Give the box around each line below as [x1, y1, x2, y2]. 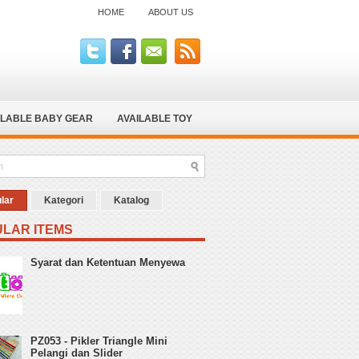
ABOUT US [148, 7, 193, 17]
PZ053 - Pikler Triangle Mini [30, 335, 168, 348]
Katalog [114, 195, 149, 206]
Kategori [44, 195, 83, 206]
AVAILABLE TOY [117, 113, 192, 124]
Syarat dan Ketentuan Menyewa [30, 256, 186, 269]
